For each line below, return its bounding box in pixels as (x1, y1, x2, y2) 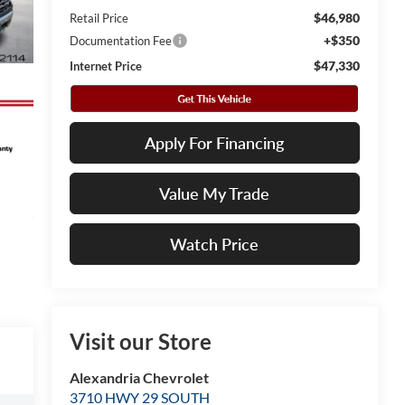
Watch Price (170, 233, 259, 254)
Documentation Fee (69, 33, 172, 48)
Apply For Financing (145, 132, 285, 153)
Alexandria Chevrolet (69, 368, 209, 386)
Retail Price (69, 10, 128, 25)
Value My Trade (159, 183, 270, 203)
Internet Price (69, 58, 142, 73)
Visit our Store (69, 327, 212, 354)
